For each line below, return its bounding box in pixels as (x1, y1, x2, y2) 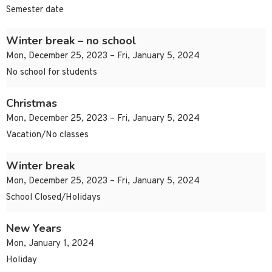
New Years (6, 221, 61, 236)
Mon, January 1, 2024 (6, 238, 94, 250)
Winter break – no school (6, 33, 136, 49)
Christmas (6, 96, 57, 111)
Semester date (6, 4, 64, 16)
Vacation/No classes (6, 129, 89, 141)
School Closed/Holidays (6, 192, 101, 204)
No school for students (6, 67, 97, 79)
